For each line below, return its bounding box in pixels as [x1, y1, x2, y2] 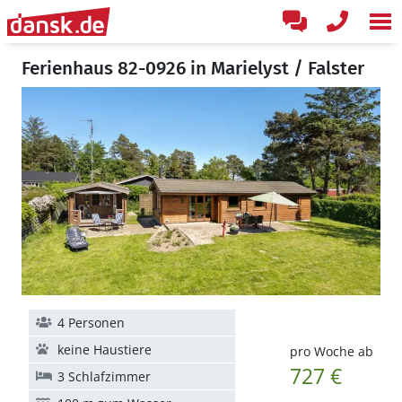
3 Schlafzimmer [57, 368, 151, 385]
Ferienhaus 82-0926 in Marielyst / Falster [22, 57, 364, 80]
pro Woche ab [289, 343, 373, 360]
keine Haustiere [57, 341, 152, 358]
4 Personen [57, 314, 125, 331]
